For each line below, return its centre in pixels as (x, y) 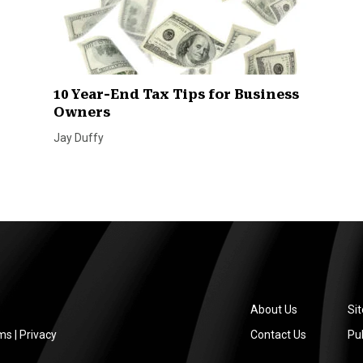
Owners (82, 113)
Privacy (38, 334)
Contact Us (278, 334)
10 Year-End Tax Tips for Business (177, 95)
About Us (273, 309)
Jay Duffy (79, 138)
